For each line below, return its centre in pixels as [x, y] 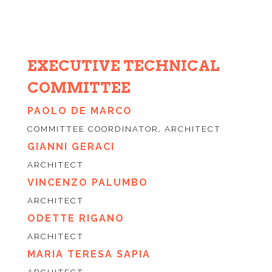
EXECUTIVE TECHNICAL [123, 66]
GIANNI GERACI [71, 146]
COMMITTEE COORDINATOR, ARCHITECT [124, 129]
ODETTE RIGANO [76, 218]
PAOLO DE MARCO [80, 110]
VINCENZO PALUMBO [87, 182]
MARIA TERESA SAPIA [89, 254]
